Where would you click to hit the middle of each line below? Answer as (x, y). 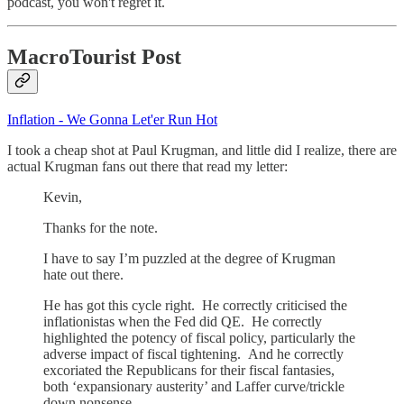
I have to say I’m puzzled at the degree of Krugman (189, 259)
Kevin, (63, 197)
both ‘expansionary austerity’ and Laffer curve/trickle (194, 387)
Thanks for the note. (101, 228)
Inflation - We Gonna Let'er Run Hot (112, 120)
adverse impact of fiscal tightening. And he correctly (193, 354)
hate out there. (83, 275)
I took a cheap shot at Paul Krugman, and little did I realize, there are (202, 151)
